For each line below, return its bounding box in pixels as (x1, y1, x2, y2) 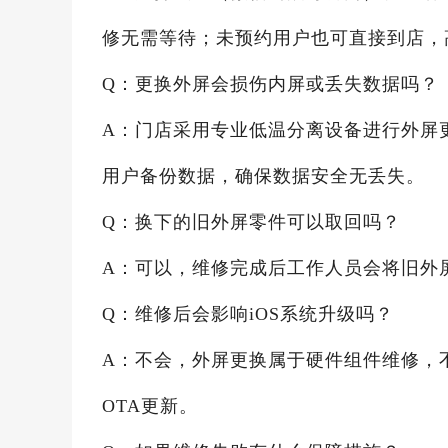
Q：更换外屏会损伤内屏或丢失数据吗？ (102, 74, 439, 94)
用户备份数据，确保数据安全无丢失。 (102, 166, 425, 186)
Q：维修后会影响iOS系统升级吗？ (102, 304, 394, 324)
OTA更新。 (102, 396, 198, 416)
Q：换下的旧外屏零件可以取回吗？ (102, 212, 401, 232)
